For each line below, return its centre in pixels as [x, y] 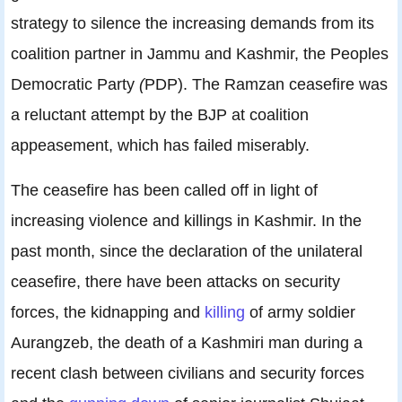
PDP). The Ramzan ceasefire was [266, 84]
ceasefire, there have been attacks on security [175, 282]
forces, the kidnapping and [108, 312]
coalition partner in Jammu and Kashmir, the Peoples [200, 54]
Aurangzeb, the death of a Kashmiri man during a [187, 343]
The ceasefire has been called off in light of [164, 190]
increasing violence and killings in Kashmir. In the [186, 221]
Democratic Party [73, 84]
